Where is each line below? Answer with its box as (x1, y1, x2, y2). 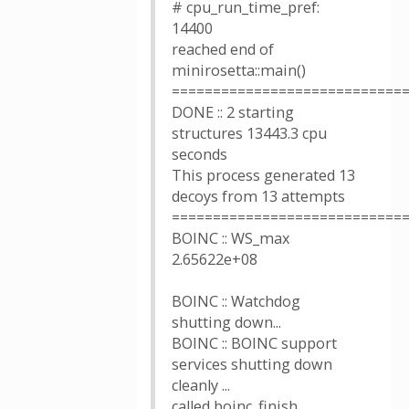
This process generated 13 (172, 165, 355, 185)
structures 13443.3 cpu (172, 123, 327, 143)
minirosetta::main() (172, 60, 306, 80)
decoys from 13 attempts (172, 186, 345, 206)
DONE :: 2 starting (172, 102, 294, 122)
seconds (172, 144, 227, 164)
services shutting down (172, 354, 332, 374)
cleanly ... (172, 375, 230, 395)
